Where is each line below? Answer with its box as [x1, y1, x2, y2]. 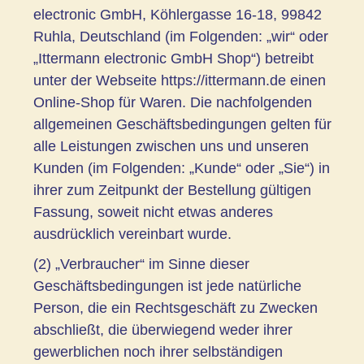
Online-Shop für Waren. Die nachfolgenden [33, 93, 312, 110]
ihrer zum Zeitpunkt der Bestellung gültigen [33, 181, 311, 198]
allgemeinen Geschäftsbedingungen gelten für [33, 115, 331, 132]
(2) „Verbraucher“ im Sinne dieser [33, 255, 249, 272]
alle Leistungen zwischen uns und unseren [33, 137, 309, 154]
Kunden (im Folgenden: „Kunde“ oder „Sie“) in [33, 159, 330, 176]
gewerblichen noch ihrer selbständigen [33, 343, 283, 360]
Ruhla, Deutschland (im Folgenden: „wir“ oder [33, 28, 328, 45]
